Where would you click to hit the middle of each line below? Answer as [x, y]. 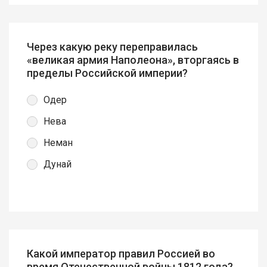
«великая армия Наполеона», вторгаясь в [133, 60]
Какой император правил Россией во [121, 254]
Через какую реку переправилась [112, 47]
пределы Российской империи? [107, 73]
